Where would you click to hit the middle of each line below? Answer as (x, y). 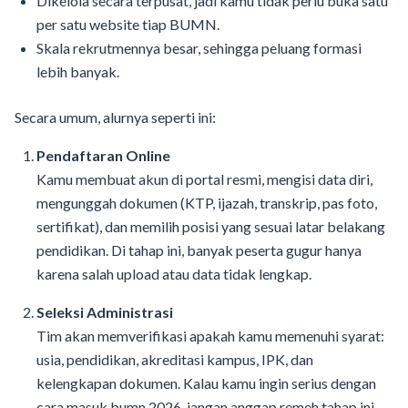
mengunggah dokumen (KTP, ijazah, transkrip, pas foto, (207, 203)
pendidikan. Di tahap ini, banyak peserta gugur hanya (199, 250)
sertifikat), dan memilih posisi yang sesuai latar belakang (211, 227)
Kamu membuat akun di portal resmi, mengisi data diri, (204, 179)
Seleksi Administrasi (105, 312)
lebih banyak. (78, 72)
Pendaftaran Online (103, 156)
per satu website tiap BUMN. (128, 25)
